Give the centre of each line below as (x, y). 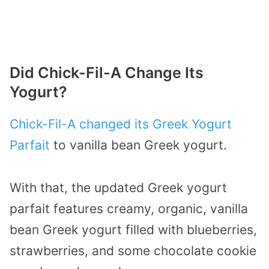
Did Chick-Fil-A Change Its (107, 73)
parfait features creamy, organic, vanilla (129, 208)
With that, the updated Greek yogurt (118, 187)
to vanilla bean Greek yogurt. (138, 145)
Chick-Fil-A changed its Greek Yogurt (121, 124)
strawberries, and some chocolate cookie (133, 250)
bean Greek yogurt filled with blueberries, (133, 229)
